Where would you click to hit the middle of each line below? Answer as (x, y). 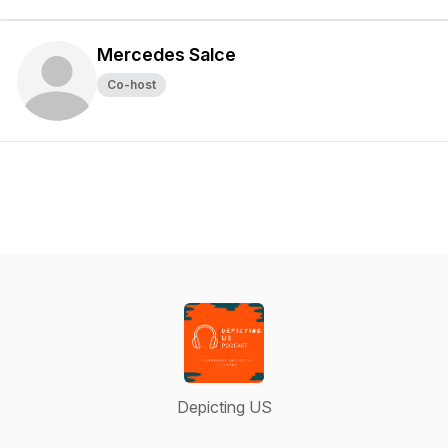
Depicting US (224, 407)
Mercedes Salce (166, 54)
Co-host (131, 84)
